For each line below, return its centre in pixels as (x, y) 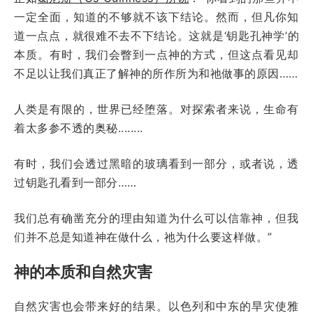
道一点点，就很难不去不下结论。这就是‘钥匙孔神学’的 (156, 35)
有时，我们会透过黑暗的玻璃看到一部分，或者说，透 (156, 163)
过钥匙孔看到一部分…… (75, 182)
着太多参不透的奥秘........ (80, 128)
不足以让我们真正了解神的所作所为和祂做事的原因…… (156, 73)
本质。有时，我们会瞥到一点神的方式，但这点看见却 (156, 54)
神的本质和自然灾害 (83, 271)
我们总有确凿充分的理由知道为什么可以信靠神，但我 (156, 218)
